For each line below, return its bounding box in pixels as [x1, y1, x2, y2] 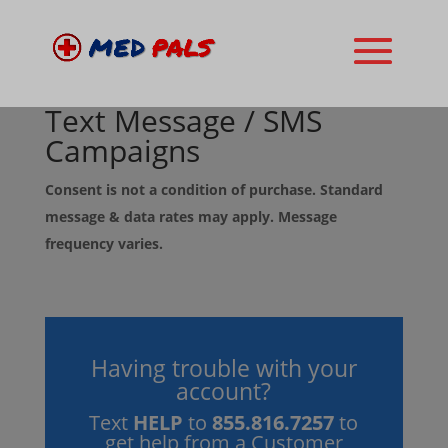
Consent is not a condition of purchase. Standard [44, 180, 383, 199]
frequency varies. [44, 234, 167, 253]
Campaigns [44, 130, 200, 171]
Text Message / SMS [44, 100, 322, 141]
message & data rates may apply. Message [44, 207, 337, 226]
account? [176, 375, 272, 407]
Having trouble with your [90, 352, 357, 384]
